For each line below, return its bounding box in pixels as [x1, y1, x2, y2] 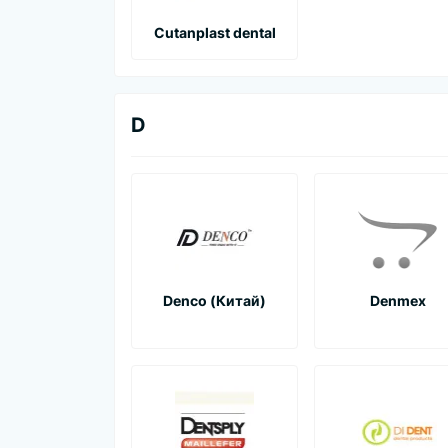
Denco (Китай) [163, 291, 266, 309]
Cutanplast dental [153, 23, 276, 41]
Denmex [369, 291, 426, 309]
